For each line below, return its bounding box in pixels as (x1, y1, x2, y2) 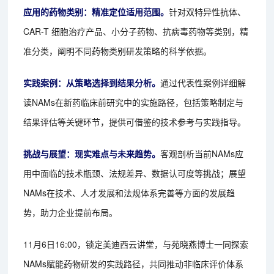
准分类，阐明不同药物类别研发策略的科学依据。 (23, 45, 212, 57)
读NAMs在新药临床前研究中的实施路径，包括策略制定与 (23, 96, 244, 109)
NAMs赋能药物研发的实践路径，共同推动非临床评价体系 (23, 257, 244, 270)
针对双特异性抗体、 (169, 6, 246, 18)
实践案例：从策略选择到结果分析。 (23, 76, 161, 89)
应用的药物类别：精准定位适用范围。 (23, 6, 169, 18)
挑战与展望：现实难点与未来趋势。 (23, 147, 161, 160)
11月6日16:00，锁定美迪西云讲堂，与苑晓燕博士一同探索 (23, 238, 249, 251)
